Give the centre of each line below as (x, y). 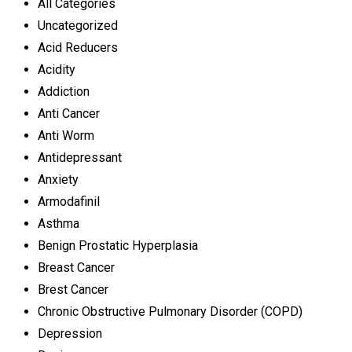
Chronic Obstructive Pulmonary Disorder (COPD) (170, 312)
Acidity (57, 70)
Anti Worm (66, 136)
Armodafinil (69, 202)
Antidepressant (80, 158)
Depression (70, 334)
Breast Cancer (76, 268)
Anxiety (58, 180)
